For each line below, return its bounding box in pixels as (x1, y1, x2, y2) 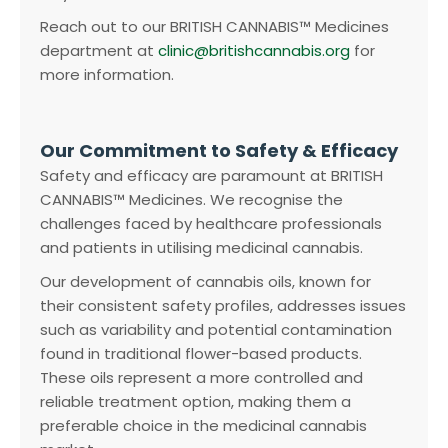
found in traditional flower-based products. (40, 343, 362, 365)
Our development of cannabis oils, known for (40, 271, 371, 293)
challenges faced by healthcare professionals (40, 213, 382, 235)
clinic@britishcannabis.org (158, 40, 350, 62)
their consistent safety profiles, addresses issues (40, 295, 406, 317)
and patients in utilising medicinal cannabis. (40, 237, 363, 259)
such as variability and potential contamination (40, 319, 392, 341)
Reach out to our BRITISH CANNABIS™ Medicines (40, 16, 389, 38)
